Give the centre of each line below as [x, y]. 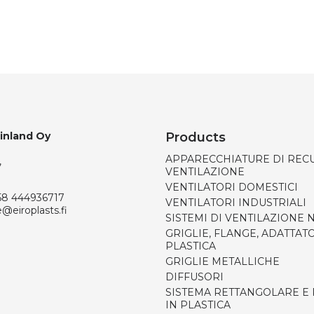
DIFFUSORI [194, 277]
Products [196, 137]
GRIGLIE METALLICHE [223, 261]
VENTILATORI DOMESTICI [232, 187]
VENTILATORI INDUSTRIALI [236, 203]
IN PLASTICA [198, 305]
